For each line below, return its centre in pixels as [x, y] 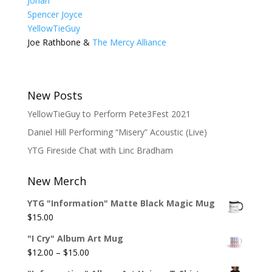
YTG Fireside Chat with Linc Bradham [100, 150]
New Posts [55, 95]
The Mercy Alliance [129, 42]
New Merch [56, 181]
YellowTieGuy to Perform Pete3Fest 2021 [109, 114]
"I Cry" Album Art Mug [75, 238]
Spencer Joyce [55, 14]
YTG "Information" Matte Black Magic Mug [121, 203]
